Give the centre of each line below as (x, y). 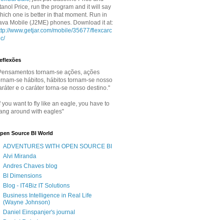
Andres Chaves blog (30, 166)
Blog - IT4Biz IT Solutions (36, 186)
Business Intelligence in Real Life (47, 196)
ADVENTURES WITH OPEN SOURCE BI (57, 147)
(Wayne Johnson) (27, 203)
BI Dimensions (22, 176)
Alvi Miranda (20, 156)
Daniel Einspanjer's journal (39, 212)
